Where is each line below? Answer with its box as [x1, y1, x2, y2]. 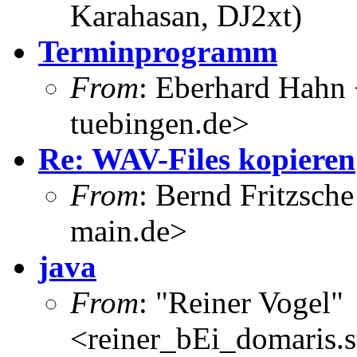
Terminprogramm [38, 33, 277, 69]
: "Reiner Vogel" [139, 284, 343, 320]
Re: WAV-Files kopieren [38, 141, 355, 176]
